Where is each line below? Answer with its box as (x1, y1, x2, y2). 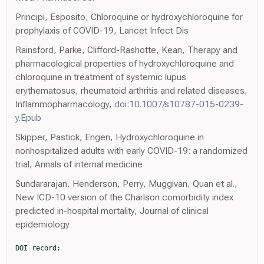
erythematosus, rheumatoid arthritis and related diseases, (15, 85, 247, 97)
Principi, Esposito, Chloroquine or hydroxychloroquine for (15, 11, 243, 23)
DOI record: (15, 244, 61, 253)
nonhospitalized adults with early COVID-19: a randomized (15, 145, 247, 157)
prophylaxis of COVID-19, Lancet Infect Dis (15, 25, 189, 37)
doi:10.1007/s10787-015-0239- (114, 98, 243, 110)
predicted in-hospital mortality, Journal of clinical (15, 205, 209, 217)
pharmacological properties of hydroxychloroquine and (15, 58, 234, 70)
